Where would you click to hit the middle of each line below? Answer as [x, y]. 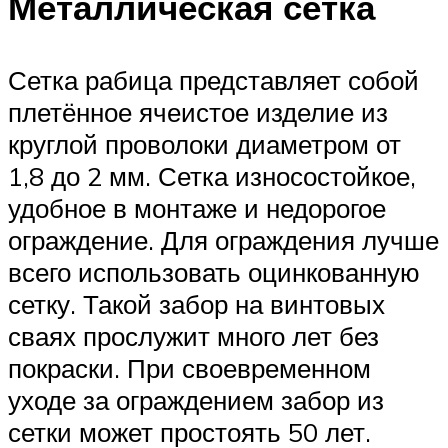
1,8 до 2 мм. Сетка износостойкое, [212, 175]
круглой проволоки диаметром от [204, 143]
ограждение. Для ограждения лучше [223, 239]
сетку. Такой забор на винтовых [196, 303]
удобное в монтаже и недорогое [197, 207]
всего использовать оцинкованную [214, 271]
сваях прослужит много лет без [193, 335]
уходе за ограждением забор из [196, 399]
